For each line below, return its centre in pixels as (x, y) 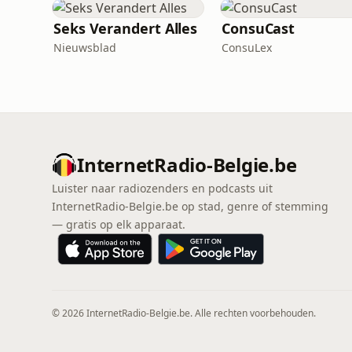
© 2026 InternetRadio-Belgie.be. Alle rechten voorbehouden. (184, 313)
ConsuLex (247, 48)
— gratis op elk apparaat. (119, 224)
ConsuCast (258, 28)
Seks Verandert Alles (126, 28)
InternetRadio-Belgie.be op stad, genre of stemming (190, 206)
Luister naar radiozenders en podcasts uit (162, 188)
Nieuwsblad (85, 48)
